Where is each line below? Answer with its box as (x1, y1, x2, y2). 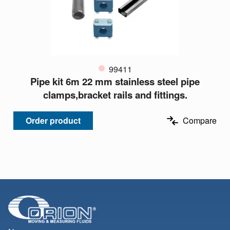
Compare (183, 114, 217, 127)
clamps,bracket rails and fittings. (43, 88, 187, 102)
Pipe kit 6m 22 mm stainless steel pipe (30, 74, 200, 89)
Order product (26, 114, 81, 127)
